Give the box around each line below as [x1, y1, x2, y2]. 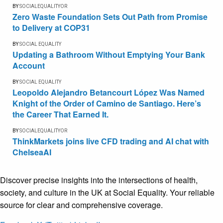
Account [12, 60, 45, 72]
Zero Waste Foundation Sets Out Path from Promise [12, 11, 208, 23]
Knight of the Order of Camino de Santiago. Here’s [12, 98, 201, 110]
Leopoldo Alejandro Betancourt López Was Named [12, 87, 205, 99]
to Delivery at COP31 [12, 22, 90, 34]
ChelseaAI [12, 146, 51, 158]
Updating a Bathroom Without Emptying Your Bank [12, 49, 205, 61]
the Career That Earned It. [12, 109, 109, 120]
